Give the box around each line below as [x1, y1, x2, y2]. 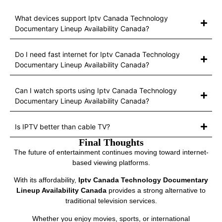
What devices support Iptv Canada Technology [15, 13, 168, 22]
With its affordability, [14, 176, 78, 184]
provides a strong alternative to [107, 186, 206, 195]
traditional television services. [65, 197, 157, 205]
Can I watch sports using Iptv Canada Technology [15, 86, 177, 95]
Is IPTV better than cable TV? [15, 122, 110, 131]
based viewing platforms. [72, 158, 150, 166]
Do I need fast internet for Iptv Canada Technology [15, 50, 180, 58]
